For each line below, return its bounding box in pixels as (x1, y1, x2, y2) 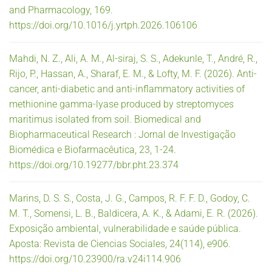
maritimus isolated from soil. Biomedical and (9, 113, 201, 125)
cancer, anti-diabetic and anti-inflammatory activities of (9, 83, 245, 95)
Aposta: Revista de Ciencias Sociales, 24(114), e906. (9, 237, 231, 250)
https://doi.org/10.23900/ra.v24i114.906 (9, 253, 181, 265)
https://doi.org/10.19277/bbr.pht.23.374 (9, 158, 178, 171)
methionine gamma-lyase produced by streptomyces (9, 98, 234, 110)
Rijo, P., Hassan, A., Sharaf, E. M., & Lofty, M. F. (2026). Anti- (9, 67, 257, 80)
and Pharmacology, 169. (9, 4, 113, 16)
